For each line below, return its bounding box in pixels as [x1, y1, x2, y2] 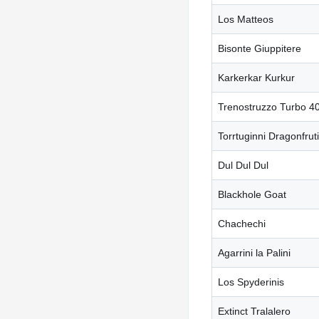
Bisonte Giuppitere [218, 42, 301, 54]
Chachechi [218, 217, 266, 229]
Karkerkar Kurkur [218, 71, 295, 83]
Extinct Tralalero [218, 305, 291, 317]
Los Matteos [218, 13, 273, 25]
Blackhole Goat [218, 188, 286, 200]
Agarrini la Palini [218, 246, 291, 258]
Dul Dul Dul [218, 159, 268, 171]
